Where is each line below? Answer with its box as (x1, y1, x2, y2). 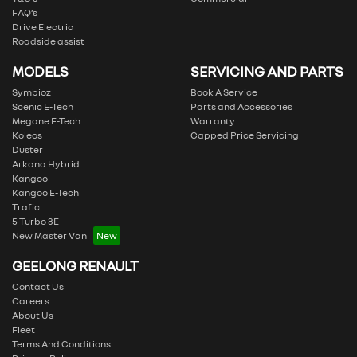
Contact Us (12, 280, 64, 293)
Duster (12, 143, 43, 156)
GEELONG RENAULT (12, 257, 139, 275)
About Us (12, 309, 53, 322)
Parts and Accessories (190, 100, 292, 113)
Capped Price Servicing (190, 129, 299, 142)
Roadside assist (12, 35, 84, 48)
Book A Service (190, 86, 257, 99)
